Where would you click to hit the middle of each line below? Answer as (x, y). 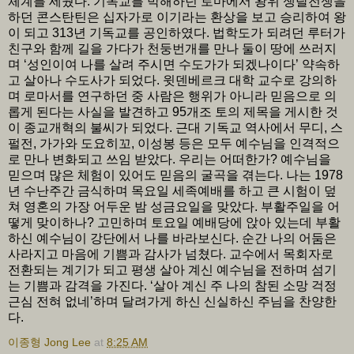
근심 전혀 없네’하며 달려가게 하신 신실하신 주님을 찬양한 (172, 301)
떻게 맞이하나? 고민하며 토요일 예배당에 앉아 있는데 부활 (174, 222)
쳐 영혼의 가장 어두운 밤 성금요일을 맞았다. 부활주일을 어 (174, 206)
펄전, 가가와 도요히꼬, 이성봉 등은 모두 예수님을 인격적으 (174, 143)
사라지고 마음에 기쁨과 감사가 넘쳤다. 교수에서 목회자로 (171, 254)
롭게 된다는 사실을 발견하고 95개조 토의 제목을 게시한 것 (173, 111)
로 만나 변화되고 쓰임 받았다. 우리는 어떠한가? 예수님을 (169, 159)
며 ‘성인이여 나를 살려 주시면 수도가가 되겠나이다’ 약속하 (174, 64)
